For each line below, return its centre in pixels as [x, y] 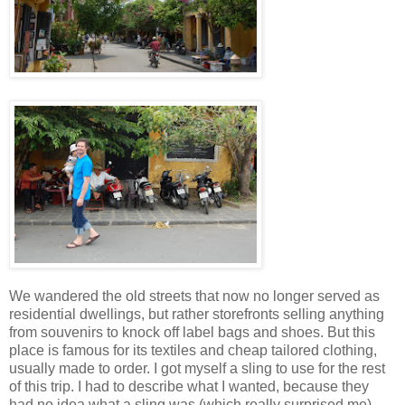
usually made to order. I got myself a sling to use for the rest [197, 368]
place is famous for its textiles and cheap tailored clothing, [193, 350]
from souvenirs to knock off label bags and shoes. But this [192, 332]
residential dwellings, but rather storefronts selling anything [197, 314]
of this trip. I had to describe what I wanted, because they [189, 386]
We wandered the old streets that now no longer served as [194, 296]
